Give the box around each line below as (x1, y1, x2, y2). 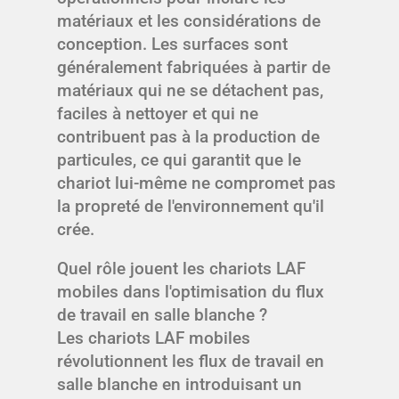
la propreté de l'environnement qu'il (57, 196, 324, 217)
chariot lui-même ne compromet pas (57, 173, 336, 194)
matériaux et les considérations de (57, 11, 321, 32)
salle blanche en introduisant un (57, 374, 302, 395)
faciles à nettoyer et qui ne (57, 103, 258, 125)
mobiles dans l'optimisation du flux (57, 281, 324, 303)
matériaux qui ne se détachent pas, (57, 80, 323, 102)
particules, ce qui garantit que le (57, 150, 301, 171)
